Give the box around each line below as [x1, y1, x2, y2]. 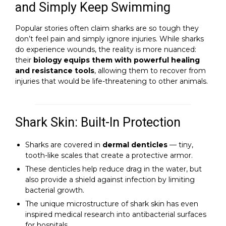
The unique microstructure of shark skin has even [25, 199, 198, 208]
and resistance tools [15, 66, 94, 75]
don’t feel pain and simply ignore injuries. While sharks [15, 34, 204, 43]
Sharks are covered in [25, 140, 102, 149]
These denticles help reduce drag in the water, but [25, 164, 202, 174]
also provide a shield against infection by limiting [25, 175, 195, 184]
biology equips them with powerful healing [33, 55, 200, 65]
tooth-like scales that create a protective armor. [25, 151, 193, 160]
